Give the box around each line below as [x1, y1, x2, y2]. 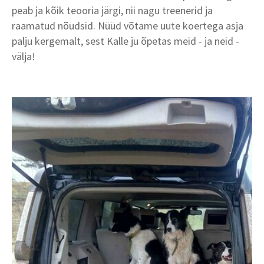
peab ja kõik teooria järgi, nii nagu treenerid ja [12, 3, 213, 17]
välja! [12, 49, 35, 63]
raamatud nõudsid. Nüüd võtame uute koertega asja [12, 18, 243, 32]
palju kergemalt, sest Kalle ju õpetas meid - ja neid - [12, 34, 239, 48]
